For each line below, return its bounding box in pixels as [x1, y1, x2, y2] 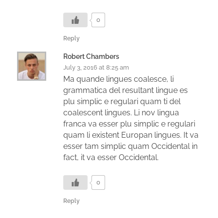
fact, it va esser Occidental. [63, 152, 159, 162]
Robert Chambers [63, 52, 119, 60]
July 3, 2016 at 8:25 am [63, 63, 129, 71]
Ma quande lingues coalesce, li [63, 74, 174, 84]
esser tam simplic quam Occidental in [63, 141, 198, 151]
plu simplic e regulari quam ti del [63, 96, 181, 106]
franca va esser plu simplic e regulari [63, 119, 195, 128]
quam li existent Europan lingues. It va [63, 130, 199, 140]
